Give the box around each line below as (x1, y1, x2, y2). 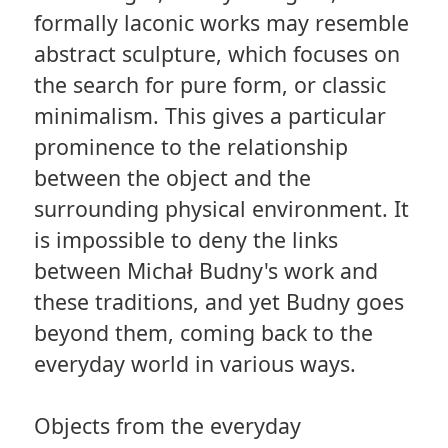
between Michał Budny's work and (33, 255, 378, 285)
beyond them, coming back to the (33, 317, 373, 347)
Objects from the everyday (33, 410, 301, 440)
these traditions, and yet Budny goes (33, 286, 404, 316)
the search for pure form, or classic (33, 69, 386, 99)
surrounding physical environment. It (33, 193, 409, 223)
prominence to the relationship (33, 131, 348, 161)
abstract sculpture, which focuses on (33, 38, 400, 68)
